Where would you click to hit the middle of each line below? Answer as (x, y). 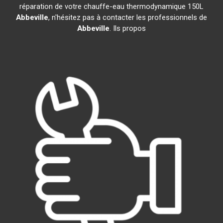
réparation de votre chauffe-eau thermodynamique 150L (111, 6)
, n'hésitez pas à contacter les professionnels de (127, 17)
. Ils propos (127, 28)
